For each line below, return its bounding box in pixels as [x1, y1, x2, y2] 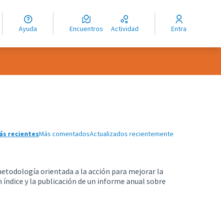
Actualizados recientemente [90, 129, 174, 138]
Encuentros [73, 24, 104, 33]
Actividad [115, 24, 139, 33]
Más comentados [39, 129, 90, 138]
